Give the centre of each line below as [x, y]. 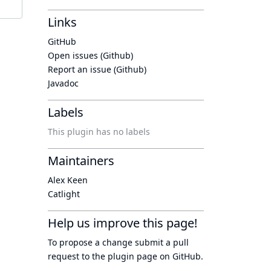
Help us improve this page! [122, 223]
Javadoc [63, 83]
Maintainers [81, 161]
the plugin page [125, 256]
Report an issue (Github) [97, 69]
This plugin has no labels [99, 132]
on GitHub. [180, 256]
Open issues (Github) [90, 55]
